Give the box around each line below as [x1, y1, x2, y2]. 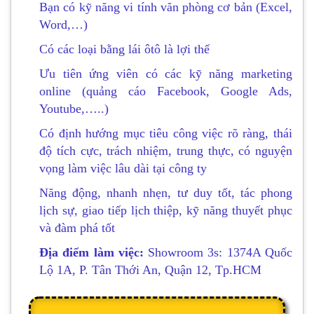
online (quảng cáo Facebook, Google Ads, [39, 84, 292, 98]
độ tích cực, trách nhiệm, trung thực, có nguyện [39, 144, 292, 158]
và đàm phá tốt [39, 221, 115, 235]
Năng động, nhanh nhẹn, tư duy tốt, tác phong [39, 186, 292, 200]
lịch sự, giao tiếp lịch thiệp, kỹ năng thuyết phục [39, 203, 292, 217]
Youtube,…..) [39, 102, 109, 116]
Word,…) [39, 18, 88, 32]
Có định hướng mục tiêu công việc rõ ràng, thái [39, 126, 292, 140]
